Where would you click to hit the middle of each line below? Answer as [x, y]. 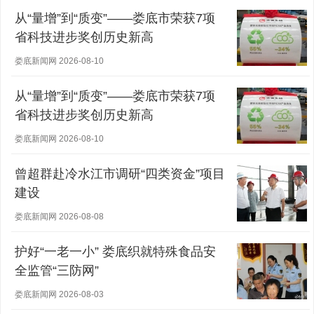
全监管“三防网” [57, 271]
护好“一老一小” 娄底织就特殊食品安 [115, 252]
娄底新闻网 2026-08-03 [59, 294]
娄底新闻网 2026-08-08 [59, 217]
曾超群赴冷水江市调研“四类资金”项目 [120, 174]
